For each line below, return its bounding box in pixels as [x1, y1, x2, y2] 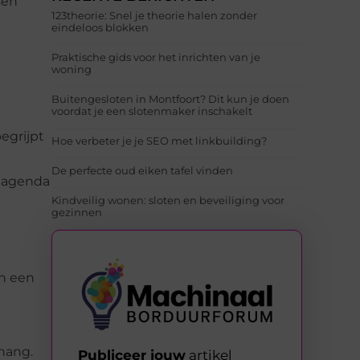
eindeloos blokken [51, 21, 149, 35]
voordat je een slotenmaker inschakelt [51, 104, 252, 118]
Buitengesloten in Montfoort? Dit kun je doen [51, 92, 289, 106]
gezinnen [51, 206, 102, 219]
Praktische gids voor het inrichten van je [51, 51, 260, 64]
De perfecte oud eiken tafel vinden [51, 164, 233, 178]
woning [51, 63, 92, 76]
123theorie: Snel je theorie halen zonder [51, 9, 257, 22]
